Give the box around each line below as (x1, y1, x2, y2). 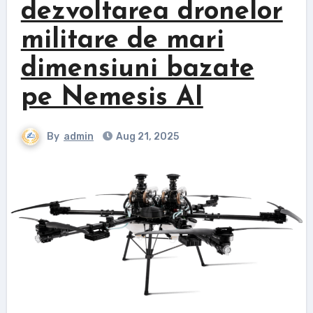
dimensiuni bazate (20, 55, 254, 83)
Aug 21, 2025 (114, 130, 179, 143)
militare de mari (20, 27, 224, 54)
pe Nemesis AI (20, 84, 203, 112)
